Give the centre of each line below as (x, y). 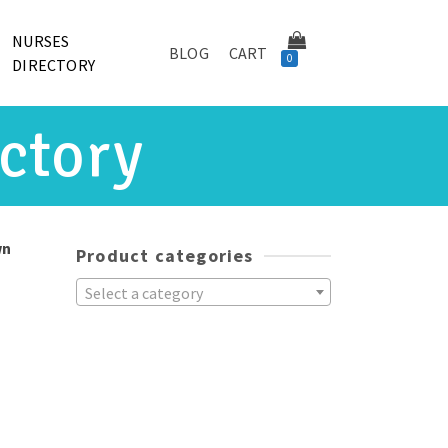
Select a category (144, 293)
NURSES (41, 41)
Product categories (165, 255)
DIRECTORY (54, 65)
